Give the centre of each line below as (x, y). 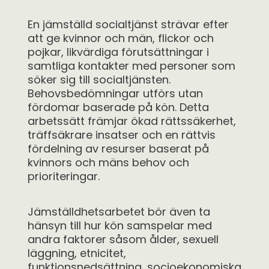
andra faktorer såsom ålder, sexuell (123, 239)
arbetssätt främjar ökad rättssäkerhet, (132, 121)
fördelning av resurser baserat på (118, 149)
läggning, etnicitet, (77, 253)
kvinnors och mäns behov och (108, 162)
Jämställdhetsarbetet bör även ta (119, 212)
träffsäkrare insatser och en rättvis (122, 135)
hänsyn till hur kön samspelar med (120, 225)
